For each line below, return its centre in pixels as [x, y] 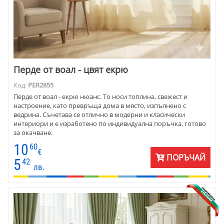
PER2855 [41, 85]
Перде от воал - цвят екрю [71, 70]
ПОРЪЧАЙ [185, 158]
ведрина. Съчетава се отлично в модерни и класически [99, 115]
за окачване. [33, 133]
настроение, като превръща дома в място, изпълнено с [100, 106]
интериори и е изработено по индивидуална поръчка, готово [110, 124]
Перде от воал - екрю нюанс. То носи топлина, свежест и [100, 97]
